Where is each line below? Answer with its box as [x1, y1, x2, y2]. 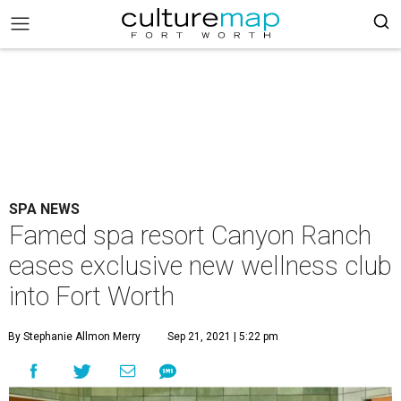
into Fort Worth [9, 281, 175, 311]
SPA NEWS [9, 200, 80, 218]
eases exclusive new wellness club [9, 251, 392, 281]
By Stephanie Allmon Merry [8, 330, 141, 343]
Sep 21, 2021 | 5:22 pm [167, 330, 278, 343]
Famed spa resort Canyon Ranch [9, 220, 371, 251]
